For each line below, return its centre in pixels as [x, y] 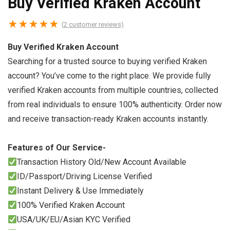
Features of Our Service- [57, 148]
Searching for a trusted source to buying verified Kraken [107, 61]
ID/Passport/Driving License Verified [85, 176]
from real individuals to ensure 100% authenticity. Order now [115, 104]
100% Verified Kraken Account [71, 205]
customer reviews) [95, 24]
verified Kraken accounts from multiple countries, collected [113, 90]
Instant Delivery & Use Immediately [81, 191]
